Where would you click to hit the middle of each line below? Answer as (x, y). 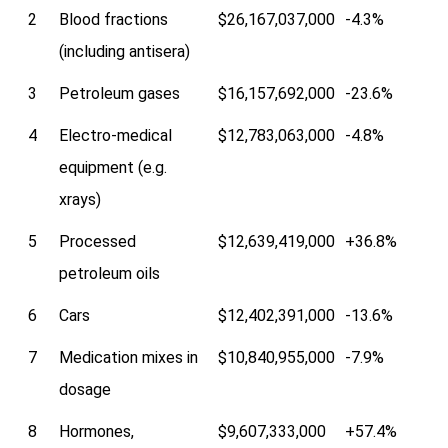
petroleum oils (109, 274)
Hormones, (96, 432)
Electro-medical (115, 136)
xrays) (79, 200)
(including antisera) (124, 52)
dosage (84, 390)
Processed (97, 242)
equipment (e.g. (112, 168)
